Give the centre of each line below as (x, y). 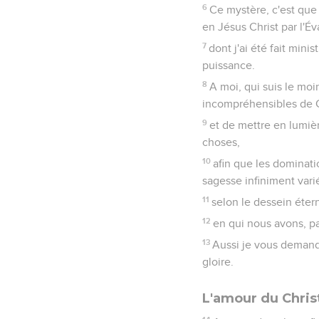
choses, (221, 142)
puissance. (229, 65)
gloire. (218, 262)
